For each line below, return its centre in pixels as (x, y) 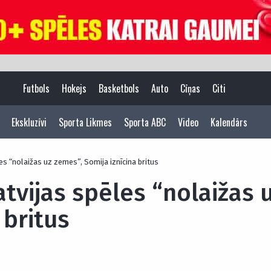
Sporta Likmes (85, 122)
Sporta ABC (145, 122)
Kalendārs (229, 122)
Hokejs (74, 88)
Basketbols (119, 88)
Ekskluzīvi (29, 122)
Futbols (36, 88)
